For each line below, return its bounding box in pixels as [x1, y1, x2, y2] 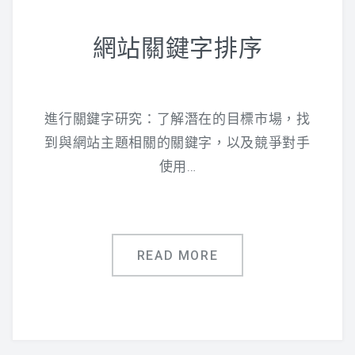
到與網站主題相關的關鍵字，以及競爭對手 [44, 135, 311, 151]
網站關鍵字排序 [92, 34, 263, 63]
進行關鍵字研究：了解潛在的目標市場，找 [44, 111, 311, 128]
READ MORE [136, 248, 219, 264]
